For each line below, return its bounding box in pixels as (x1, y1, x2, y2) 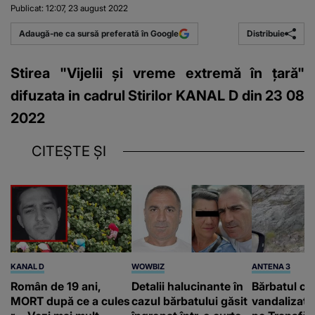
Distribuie (246, 27, 285, 39)
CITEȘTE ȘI (32, 142, 106, 160)
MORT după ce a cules (11, 294, 130, 309)
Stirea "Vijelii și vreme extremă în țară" (11, 64, 304, 82)
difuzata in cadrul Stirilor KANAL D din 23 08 (11, 86, 304, 104)
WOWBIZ (131, 262, 165, 272)
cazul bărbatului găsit (131, 294, 247, 309)
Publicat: (11, 3, 44, 14)
